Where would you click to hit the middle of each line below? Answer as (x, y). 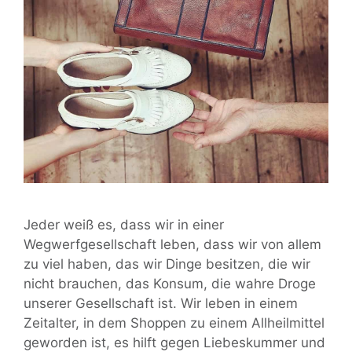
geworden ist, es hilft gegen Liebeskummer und (174, 342)
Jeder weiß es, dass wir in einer (124, 224)
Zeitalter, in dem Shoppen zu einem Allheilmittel (174, 323)
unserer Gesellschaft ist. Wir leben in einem (161, 303)
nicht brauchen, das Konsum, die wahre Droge (170, 283)
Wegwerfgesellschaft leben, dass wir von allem (172, 244)
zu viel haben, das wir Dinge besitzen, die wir (167, 264)
